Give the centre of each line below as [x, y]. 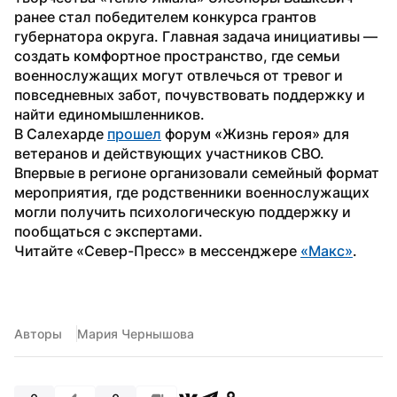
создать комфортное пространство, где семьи [177, 55]
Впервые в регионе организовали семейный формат [197, 172]
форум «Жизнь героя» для [255, 133]
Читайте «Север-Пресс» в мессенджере [157, 250]
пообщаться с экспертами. [109, 231]
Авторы [38, 333]
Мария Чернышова [136, 333]
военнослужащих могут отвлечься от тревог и [179, 75]
